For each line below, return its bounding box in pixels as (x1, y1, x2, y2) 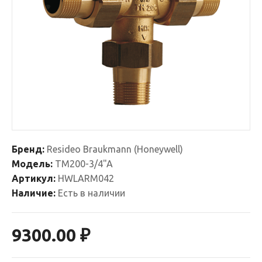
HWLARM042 (56, 173, 114, 184)
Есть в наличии (56, 188, 125, 198)
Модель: (12, 158, 53, 169)
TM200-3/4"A (53, 158, 113, 169)
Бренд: (12, 144, 44, 154)
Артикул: (12, 173, 56, 184)
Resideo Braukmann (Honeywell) (47, 144, 183, 154)
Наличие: (12, 188, 56, 198)
